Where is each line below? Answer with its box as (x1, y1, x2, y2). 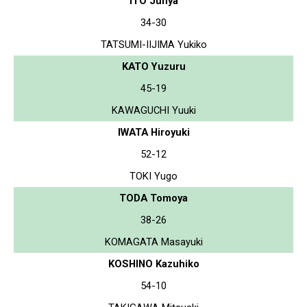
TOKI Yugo (130, 169, 177, 182)
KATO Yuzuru (121, 60, 186, 73)
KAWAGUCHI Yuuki (111, 103, 196, 116)
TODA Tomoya (119, 191, 188, 204)
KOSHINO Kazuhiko (108, 257, 199, 270)
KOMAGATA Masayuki (104, 235, 203, 248)
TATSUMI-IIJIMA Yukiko (100, 38, 207, 51)
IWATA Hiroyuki (117, 125, 190, 138)
